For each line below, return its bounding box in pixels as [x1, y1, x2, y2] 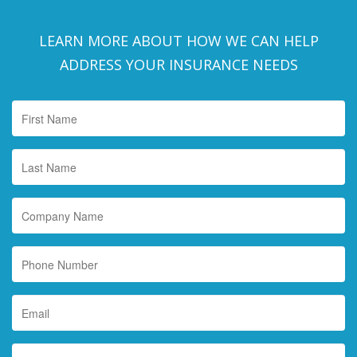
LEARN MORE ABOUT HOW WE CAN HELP [38, 31, 319, 50]
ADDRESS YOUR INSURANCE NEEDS [59, 55, 298, 74]
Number [177, 261, 218, 277]
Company [177, 197, 226, 213]
